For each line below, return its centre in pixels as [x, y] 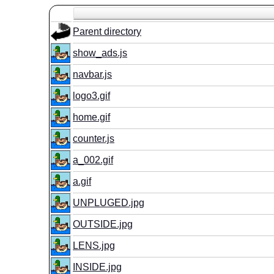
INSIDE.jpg [98, 267]
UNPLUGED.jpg [109, 203]
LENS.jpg [94, 246]
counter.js [94, 139]
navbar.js [93, 74]
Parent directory [107, 31]
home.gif [92, 117]
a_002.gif [93, 160]
